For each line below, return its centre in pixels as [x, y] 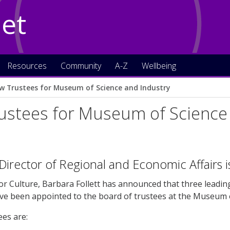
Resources [27, 66]
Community [81, 66]
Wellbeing [159, 66]
